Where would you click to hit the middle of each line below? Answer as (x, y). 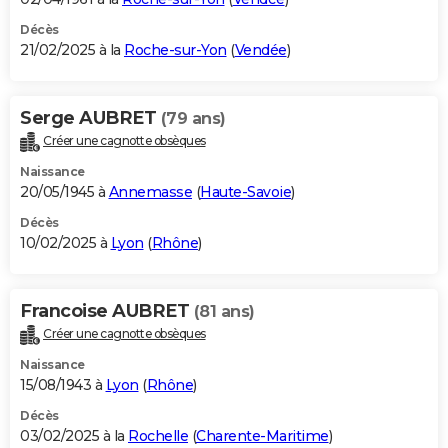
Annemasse (150, 191)
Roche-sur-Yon (175, 49)
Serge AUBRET (90, 117)
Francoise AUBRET (107, 310)
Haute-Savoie (245, 191)
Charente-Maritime (262, 435)
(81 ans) (224, 311)
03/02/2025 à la (74, 435)
